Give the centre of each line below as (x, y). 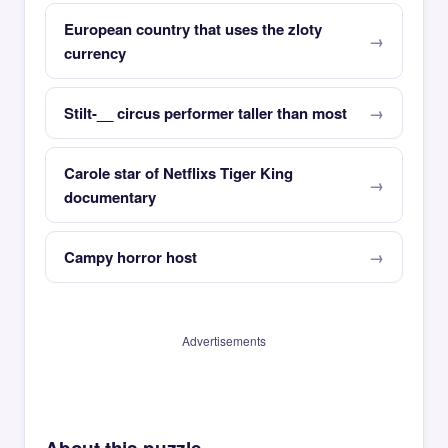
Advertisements (224, 340)
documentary (110, 197)
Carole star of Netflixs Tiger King (178, 173)
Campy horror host (130, 257)
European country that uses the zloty (193, 29)
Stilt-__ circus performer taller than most (205, 113)
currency (95, 53)
